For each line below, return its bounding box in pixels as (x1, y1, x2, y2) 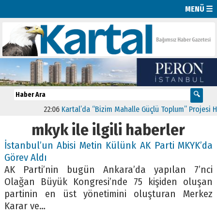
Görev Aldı (4, 151, 47, 164)
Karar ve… (4, 200, 46, 212)
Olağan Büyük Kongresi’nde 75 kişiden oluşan (4, 175, 213, 188)
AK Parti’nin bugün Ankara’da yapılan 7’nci (4, 163, 213, 176)
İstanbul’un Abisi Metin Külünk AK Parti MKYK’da (4, 139, 213, 152)
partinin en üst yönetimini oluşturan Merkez (4, 187, 213, 200)
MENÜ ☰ (185, 4, 213, 14)
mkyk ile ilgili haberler (31, 120, 186, 139)
